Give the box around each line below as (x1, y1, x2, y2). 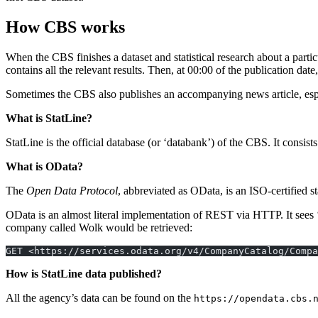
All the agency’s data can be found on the (6, 291, 194, 304)
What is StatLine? (6, 111, 92, 124)
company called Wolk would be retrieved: (6, 221, 192, 234)
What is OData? (6, 160, 83, 172)
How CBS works (6, 17, 125, 36)
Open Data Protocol (26, 184, 118, 197)
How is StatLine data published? (6, 267, 162, 280)
